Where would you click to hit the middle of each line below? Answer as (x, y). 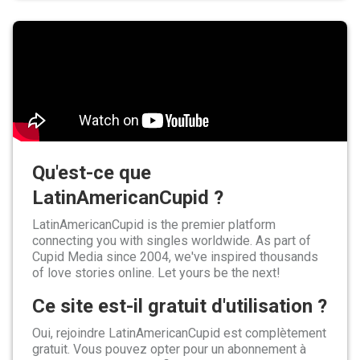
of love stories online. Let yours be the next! (156, 273)
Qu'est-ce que (92, 173)
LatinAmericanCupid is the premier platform (154, 225)
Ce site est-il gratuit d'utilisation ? (180, 306)
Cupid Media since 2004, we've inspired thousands (175, 257)
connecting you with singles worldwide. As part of (172, 241)
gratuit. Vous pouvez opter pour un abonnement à (169, 349)
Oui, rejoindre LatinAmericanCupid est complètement (179, 333)
